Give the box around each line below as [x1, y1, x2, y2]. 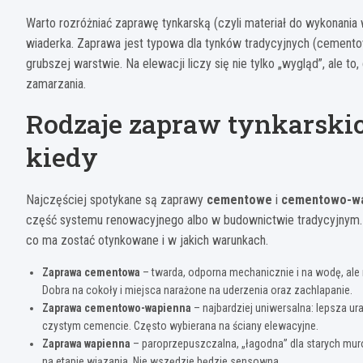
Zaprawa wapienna [42, 337, 130, 351]
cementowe [207, 192, 272, 208]
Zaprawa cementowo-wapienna [42, 301, 191, 315]
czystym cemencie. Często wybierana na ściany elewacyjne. [42, 319, 318, 333]
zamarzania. [26, 76, 86, 92]
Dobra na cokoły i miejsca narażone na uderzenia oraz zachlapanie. [42, 284, 352, 297]
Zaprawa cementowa [42, 266, 140, 280]
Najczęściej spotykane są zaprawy [26, 192, 207, 208]
